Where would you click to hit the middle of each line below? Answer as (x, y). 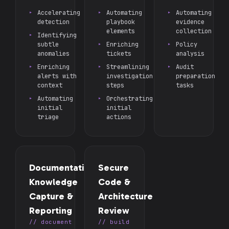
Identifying (57, 35)
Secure (114, 168)
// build (114, 222)
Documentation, (63, 168)
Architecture (126, 196)
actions (119, 117)
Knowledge (53, 182)
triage (48, 117)
